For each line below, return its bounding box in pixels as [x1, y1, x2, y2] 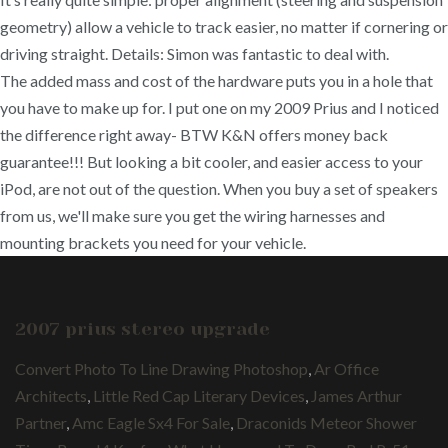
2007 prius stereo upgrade [15, 319, 270, 339]
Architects [15, 385, 87, 405]
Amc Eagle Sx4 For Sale [72, 412, 230, 432]
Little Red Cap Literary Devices [93, 385, 305, 405]
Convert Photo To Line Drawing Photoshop [15, 358, 308, 378]
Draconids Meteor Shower [236, 412, 417, 432]
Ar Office [314, 358, 379, 378]
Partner [15, 412, 66, 432]
